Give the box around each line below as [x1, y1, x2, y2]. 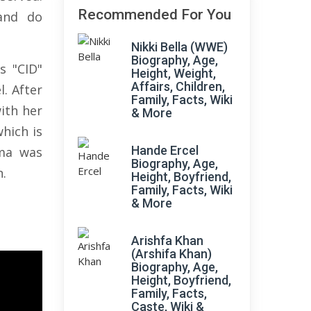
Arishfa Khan [131, 233, 203, 248]
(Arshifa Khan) [131, 246, 212, 261]
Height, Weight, [131, 66, 216, 81]
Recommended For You [78, 6, 231, 23]
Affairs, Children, [131, 79, 225, 94]
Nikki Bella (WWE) [131, 40, 228, 54]
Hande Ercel [131, 143, 199, 158]
